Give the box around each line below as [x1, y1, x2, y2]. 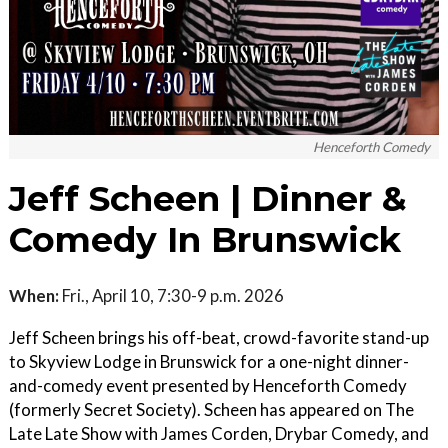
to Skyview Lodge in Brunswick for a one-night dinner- [9, 351, 409, 372]
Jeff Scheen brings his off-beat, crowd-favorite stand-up [9, 327, 429, 348]
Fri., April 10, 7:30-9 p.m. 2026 [59, 285, 284, 306]
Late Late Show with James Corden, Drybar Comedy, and [9, 423, 429, 444]
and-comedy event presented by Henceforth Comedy [9, 375, 407, 396]
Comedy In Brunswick [9, 219, 401, 261]
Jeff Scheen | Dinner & [9, 178, 407, 220]
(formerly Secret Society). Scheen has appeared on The [9, 399, 414, 420]
